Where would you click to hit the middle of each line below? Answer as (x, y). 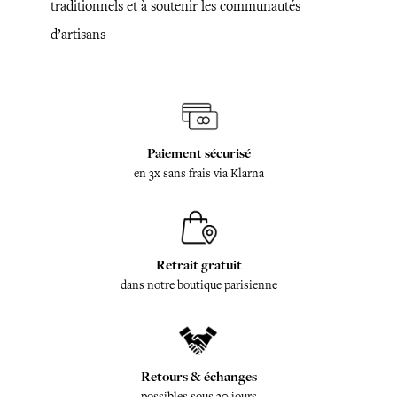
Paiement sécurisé (198, 153)
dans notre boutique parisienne (198, 284)
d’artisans (78, 34)
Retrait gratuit (198, 265)
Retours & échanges (198, 376)
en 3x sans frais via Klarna (198, 173)
